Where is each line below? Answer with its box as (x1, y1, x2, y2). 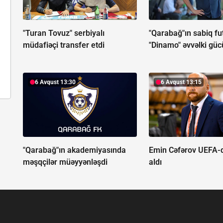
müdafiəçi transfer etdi (23, 40, 105, 50)
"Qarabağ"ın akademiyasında (23, 145, 126, 155)
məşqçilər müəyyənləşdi (23, 157, 108, 167)
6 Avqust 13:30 (35, 79, 76, 86)
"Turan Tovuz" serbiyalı (23, 28, 105, 38)
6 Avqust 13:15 (161, 79, 202, 86)
